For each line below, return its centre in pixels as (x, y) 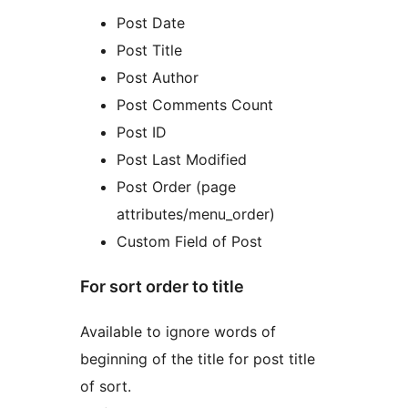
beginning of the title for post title (198, 359)
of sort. (106, 387)
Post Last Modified (182, 160)
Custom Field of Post (189, 242)
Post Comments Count (195, 105)
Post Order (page (176, 187)
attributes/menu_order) (196, 214)
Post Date (151, 23)
